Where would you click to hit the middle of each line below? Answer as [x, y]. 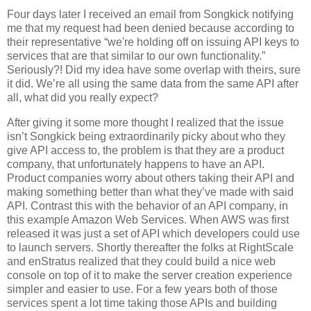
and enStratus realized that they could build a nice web [141, 262]
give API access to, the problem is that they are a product [145, 151]
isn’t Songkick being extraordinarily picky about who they [146, 137]
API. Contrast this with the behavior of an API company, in [148, 206]
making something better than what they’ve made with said [150, 192]
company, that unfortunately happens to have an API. [136, 165]
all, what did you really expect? [83, 98]
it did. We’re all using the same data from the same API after [153, 84]
